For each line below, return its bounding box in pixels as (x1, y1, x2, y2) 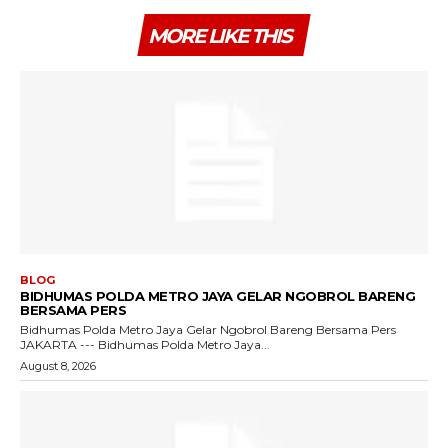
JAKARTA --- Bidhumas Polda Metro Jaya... (20, 337, 270, 353)
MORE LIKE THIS (148, 23, 291, 48)
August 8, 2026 (20, 359, 96, 374)
